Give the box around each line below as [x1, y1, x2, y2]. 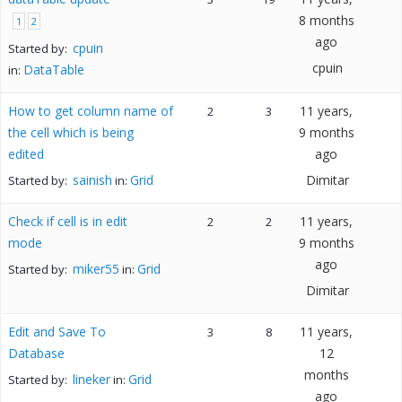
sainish [73, 171, 112, 188]
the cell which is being [8, 124, 134, 141]
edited [8, 145, 44, 162]
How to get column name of [8, 102, 173, 119]
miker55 [73, 260, 119, 277]
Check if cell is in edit [8, 213, 127, 230]
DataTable [23, 61, 84, 78]
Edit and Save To [8, 323, 106, 340]
